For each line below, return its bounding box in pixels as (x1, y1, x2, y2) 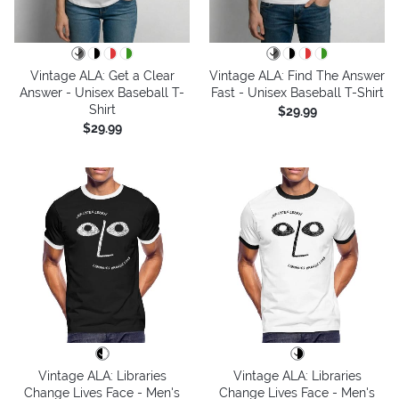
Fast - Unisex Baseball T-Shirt (210, 85, 384, 100)
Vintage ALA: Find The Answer (209, 68, 385, 83)
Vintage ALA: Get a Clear (29, 68, 175, 83)
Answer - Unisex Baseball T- (20, 85, 184, 100)
